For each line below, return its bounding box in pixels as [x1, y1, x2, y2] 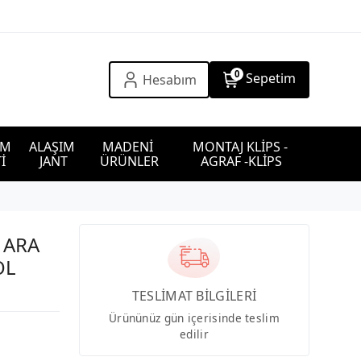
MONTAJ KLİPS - [192, 138, 291, 156]
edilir [180, 326, 209, 342]
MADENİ [102, 138, 157, 156]
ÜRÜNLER [100, 152, 160, 170]
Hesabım [142, 71, 197, 89]
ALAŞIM [29, 138, 79, 156]
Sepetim [245, 69, 296, 87]
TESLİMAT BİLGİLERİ [131, 286, 257, 305]
